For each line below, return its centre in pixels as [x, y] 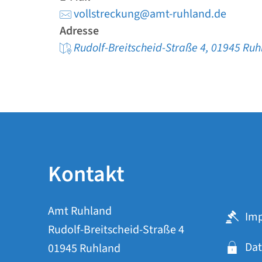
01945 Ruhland [84, 249]
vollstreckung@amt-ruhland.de [150, 14]
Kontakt [86, 174]
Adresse [79, 31]
